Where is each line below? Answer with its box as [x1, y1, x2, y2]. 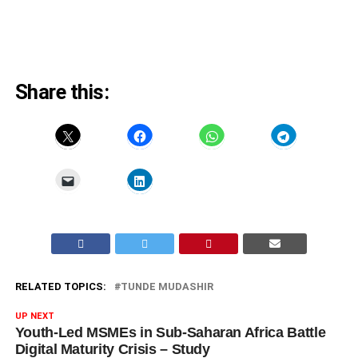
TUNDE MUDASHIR [120, 280, 213, 292]
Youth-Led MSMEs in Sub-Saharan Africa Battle [14, 324, 326, 340]
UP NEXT [14, 310, 54, 321]
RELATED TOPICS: [14, 280, 106, 292]
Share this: [14, 79, 109, 104]
